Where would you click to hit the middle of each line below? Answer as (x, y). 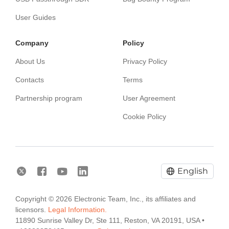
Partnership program (49, 98)
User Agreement (149, 98)
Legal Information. (77, 210)
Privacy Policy (145, 61)
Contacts (30, 80)
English (193, 171)
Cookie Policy (144, 117)
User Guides (36, 17)
